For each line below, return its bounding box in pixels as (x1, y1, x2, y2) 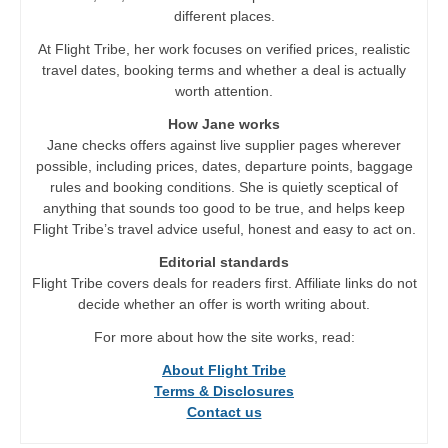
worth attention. (175, 83, 273, 100)
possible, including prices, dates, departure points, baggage (35, 158, 413, 175)
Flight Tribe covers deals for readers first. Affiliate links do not (31, 275, 417, 292)
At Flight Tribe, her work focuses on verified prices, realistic (38, 41, 410, 58)
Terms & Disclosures (154, 383, 294, 400)
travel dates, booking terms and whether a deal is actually (42, 62, 406, 79)
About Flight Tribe (162, 362, 286, 379)
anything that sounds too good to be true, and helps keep (43, 200, 405, 217)
